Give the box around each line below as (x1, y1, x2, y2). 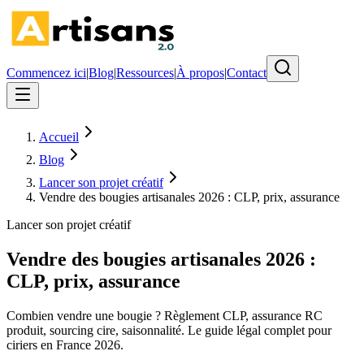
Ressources (116, 66, 174, 80)
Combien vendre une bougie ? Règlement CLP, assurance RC (6, 308, 323, 323)
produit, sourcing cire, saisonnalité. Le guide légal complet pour (6, 323, 331, 337)
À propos (176, 66, 224, 80)
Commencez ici (6, 66, 86, 80)
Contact (227, 66, 266, 80)
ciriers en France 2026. (6, 337, 123, 352)
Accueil (39, 130, 79, 144)
